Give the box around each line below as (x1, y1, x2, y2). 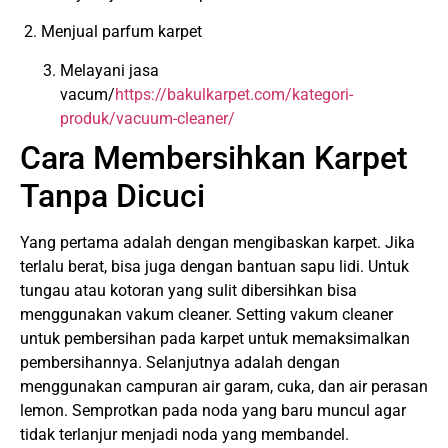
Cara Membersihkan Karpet (20, 138, 408, 177)
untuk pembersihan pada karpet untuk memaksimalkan (20, 328, 410, 348)
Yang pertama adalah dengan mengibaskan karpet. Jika (20, 232, 415, 252)
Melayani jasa (60, 60, 159, 80)
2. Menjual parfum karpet (20, 22, 202, 42)
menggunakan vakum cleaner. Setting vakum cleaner (20, 304, 393, 324)
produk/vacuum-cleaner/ (60, 108, 235, 128)
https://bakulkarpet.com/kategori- (115, 84, 353, 104)
